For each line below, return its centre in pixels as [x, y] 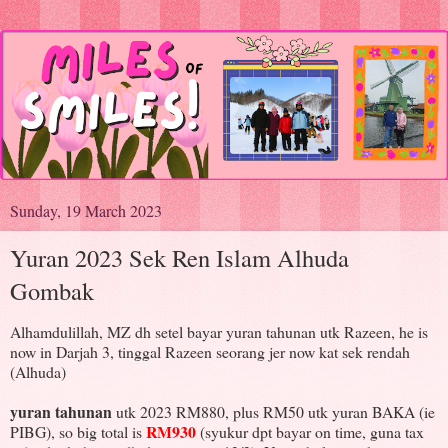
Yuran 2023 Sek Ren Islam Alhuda [179, 257]
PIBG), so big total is [78, 432]
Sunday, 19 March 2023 [86, 210]
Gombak [52, 290]
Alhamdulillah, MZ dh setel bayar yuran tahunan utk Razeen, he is [219, 332]
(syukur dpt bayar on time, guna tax [310, 432]
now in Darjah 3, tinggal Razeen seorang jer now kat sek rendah [210, 352]
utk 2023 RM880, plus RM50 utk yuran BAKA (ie [273, 412]
